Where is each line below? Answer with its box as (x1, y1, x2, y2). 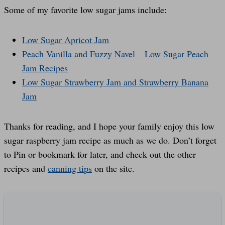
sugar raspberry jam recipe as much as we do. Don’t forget (4, 134, 216, 146)
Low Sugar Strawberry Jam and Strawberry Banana (22, 75, 208, 88)
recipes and (4, 162, 48, 174)
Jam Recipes (22, 61, 68, 74)
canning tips (48, 162, 92, 174)
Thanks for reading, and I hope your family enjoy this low (4, 120, 214, 132)
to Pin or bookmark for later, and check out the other (4, 148, 196, 160)
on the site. (92, 162, 135, 174)
